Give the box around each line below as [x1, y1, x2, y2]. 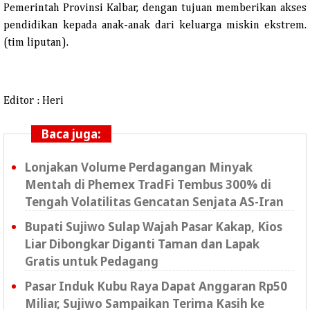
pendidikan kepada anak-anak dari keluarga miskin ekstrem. [3, 19, 307, 31]
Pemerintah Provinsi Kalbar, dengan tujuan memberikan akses [3, 2, 307, 14]
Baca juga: [42, 125, 101, 142]
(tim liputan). [3, 37, 69, 48]
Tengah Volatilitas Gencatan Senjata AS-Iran [25, 193, 284, 210]
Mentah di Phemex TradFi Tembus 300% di [25, 176, 271, 192]
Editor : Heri [3, 95, 64, 107]
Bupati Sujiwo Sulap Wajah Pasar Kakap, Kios [25, 218, 282, 235]
